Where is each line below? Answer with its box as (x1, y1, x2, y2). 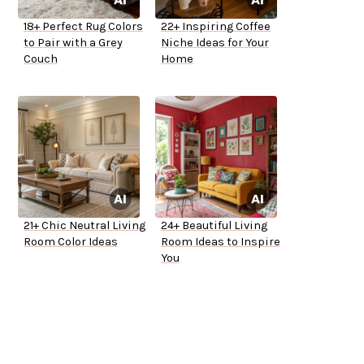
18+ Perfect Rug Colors (24, 19, 143, 34)
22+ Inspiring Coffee (161, 19, 271, 34)
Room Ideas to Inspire (161, 235, 280, 249)
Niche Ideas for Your (161, 36, 269, 50)
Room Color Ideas (24, 235, 118, 249)
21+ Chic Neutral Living (24, 219, 145, 233)
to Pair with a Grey (24, 36, 123, 50)
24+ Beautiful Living (161, 219, 267, 233)
